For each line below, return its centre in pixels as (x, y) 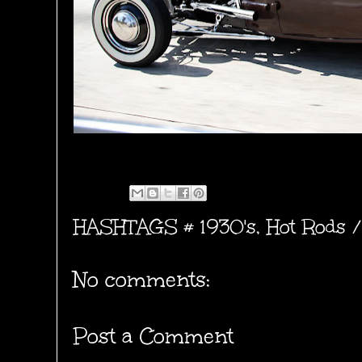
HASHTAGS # (137, 227)
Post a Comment (154, 337)
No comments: (142, 280)
